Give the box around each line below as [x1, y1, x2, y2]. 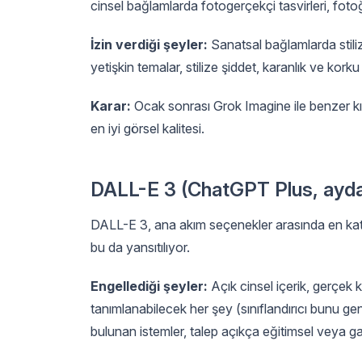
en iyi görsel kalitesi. [90, 120, 204, 137]
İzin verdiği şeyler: [90, 36, 208, 53]
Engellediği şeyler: [90, 277, 208, 294]
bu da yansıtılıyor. [90, 238, 190, 255]
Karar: [90, 97, 131, 114]
